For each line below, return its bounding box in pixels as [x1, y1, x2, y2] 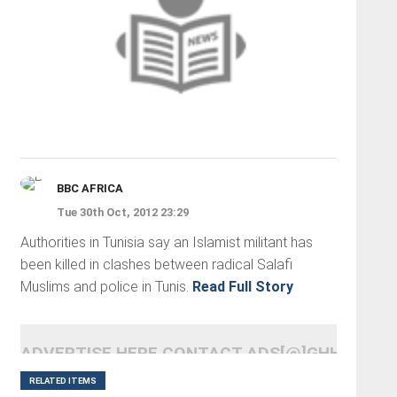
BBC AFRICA [56, 181, 123, 195]
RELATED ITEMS [28, 375, 97, 385]
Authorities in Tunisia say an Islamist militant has [19, 233, 313, 251]
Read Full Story [191, 277, 293, 295]
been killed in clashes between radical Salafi [19, 255, 292, 273]
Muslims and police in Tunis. [19, 277, 192, 295]
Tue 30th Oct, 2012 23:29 [56, 205, 189, 219]
